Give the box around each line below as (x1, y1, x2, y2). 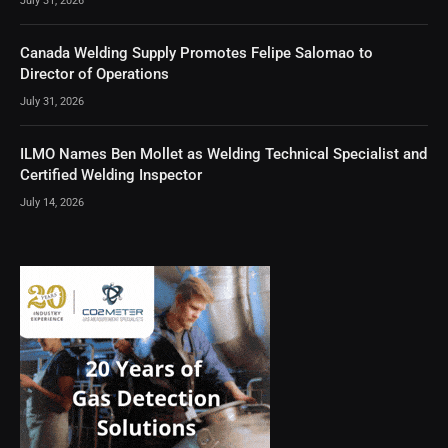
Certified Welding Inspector (20, 165, 202, 184)
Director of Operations (20, 64, 169, 83)
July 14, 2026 (20, 195, 84, 209)
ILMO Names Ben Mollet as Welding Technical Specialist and (20, 144, 427, 163)
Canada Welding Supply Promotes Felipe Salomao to (20, 43, 373, 62)
